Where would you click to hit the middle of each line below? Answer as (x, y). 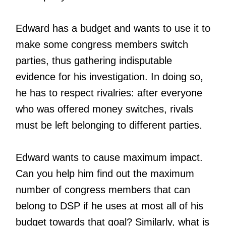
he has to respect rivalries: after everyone (109, 93)
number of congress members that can (103, 189)
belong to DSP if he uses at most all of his (109, 206)
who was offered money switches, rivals (104, 109)
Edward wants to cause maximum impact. (109, 157)
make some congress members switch (102, 44)
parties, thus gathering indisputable (94, 60)
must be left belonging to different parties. (109, 125)
